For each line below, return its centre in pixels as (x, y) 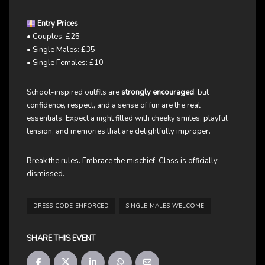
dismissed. (46, 174)
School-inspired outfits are (74, 93)
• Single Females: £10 (65, 63)
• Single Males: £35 (61, 50)
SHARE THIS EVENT (61, 239)
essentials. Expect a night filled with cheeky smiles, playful (127, 119)
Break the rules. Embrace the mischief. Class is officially (122, 161)
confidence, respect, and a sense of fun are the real (114, 106)
